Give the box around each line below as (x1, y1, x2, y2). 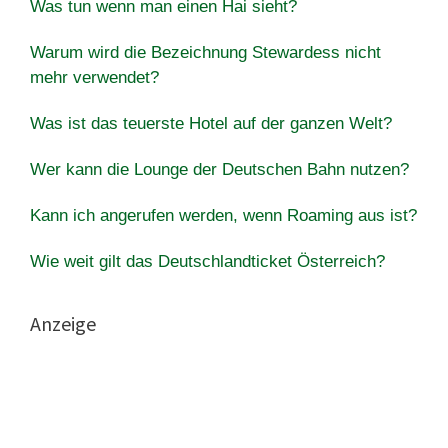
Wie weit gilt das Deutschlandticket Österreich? (30, 251, 385, 271)
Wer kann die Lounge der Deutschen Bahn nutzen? (30, 159, 409, 179)
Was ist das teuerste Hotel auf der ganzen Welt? (30, 113, 392, 133)
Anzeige (30, 310, 96, 336)
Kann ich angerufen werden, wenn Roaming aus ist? (30, 205, 417, 225)
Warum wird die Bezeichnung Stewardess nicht (30, 42, 381, 62)
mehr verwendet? (30, 67, 159, 87)
